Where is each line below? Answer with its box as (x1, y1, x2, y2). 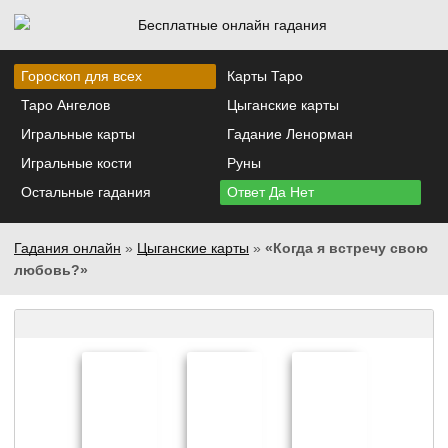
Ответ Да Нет (226, 184, 314, 201)
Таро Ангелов (21, 97, 110, 114)
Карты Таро (226, 68, 303, 85)
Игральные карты (21, 126, 135, 143)
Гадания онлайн (14, 239, 121, 256)
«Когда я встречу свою (265, 239, 428, 256)
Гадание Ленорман (226, 126, 353, 143)
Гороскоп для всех (21, 68, 142, 85)
